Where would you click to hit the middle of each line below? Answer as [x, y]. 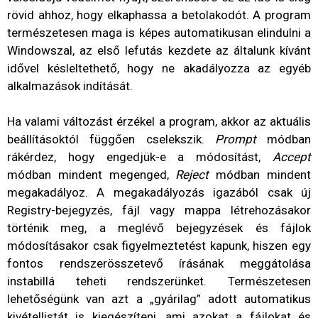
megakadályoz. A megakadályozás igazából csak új [159, 192]
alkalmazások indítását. [70, 86]
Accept [292, 157]
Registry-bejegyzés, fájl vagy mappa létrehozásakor [159, 210]
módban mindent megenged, [92, 174]
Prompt [235, 139]
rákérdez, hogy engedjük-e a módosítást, [140, 157]
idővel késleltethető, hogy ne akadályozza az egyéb [159, 68]
